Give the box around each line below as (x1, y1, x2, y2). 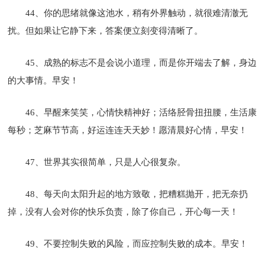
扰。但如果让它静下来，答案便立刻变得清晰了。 (8, 25, 203, 35)
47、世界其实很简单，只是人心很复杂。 (25, 157, 186, 167)
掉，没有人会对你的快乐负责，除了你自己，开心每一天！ (8, 206, 239, 216)
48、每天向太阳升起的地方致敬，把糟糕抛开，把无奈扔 (25, 189, 248, 199)
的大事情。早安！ (8, 75, 79, 85)
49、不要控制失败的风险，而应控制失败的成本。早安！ (25, 238, 248, 248)
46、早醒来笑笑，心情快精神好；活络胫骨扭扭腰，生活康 (25, 107, 257, 117)
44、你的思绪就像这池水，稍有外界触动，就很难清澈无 (25, 8, 248, 18)
